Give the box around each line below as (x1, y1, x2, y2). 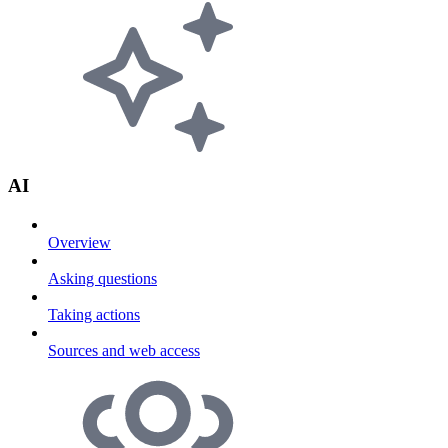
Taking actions (48, 305, 140, 323)
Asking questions (48, 269, 157, 287)
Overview (48, 233, 111, 251)
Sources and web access (48, 341, 200, 359)
